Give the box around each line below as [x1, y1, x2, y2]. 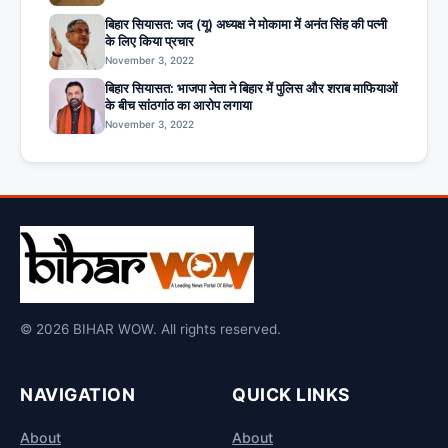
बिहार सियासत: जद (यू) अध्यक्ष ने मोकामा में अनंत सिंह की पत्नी [105, 16, 387, 33]
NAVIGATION [20, 384, 135, 406]
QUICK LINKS [232, 384, 351, 406]
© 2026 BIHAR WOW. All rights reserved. [20, 321, 281, 338]
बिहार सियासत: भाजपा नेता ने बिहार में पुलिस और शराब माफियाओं [105, 80, 398, 97]
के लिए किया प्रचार [105, 33, 194, 50]
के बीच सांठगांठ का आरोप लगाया [105, 97, 252, 114]
